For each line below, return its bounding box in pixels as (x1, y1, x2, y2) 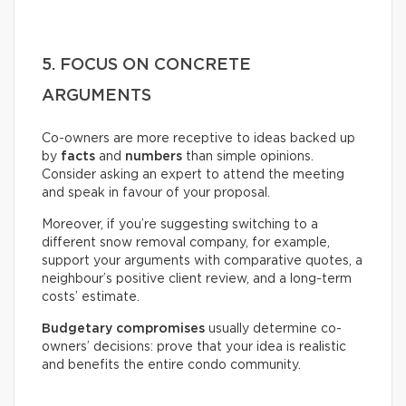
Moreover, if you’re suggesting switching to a (42, 217, 318, 231)
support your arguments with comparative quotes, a (42, 254, 362, 267)
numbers (125, 150, 182, 163)
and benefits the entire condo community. (42, 358, 301, 372)
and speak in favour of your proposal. (42, 186, 270, 199)
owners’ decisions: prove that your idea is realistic (42, 340, 346, 353)
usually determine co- (205, 322, 342, 335)
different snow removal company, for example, (42, 236, 330, 249)
